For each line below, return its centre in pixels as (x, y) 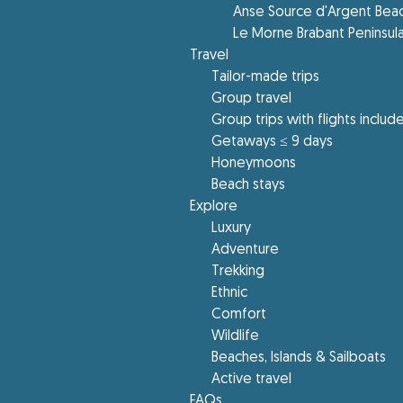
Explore (214, 207)
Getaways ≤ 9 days (273, 142)
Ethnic (230, 293)
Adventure (246, 250)
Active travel (252, 380)
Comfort (239, 315)
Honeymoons (254, 164)
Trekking (238, 272)
